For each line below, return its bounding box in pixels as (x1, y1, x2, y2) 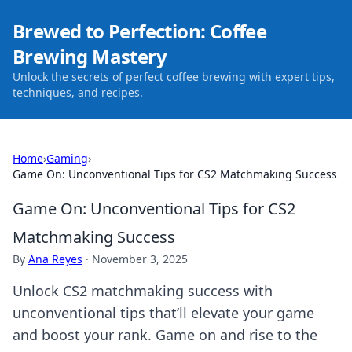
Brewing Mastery (13, 43, 167, 69)
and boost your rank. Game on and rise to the (13, 325, 317, 344)
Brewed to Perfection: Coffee (13, 18, 267, 44)
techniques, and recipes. (13, 85, 143, 100)
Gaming (46, 151, 88, 166)
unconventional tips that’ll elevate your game (13, 303, 314, 322)
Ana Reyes (28, 251, 82, 266)
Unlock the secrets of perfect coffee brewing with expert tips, (13, 69, 335, 84)
